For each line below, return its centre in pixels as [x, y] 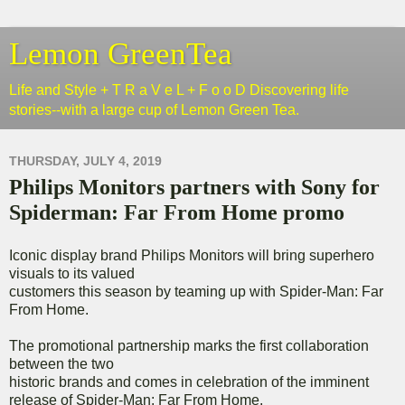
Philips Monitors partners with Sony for [194, 187]
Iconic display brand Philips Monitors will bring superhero [192, 256]
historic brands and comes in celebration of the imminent [189, 382]
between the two [61, 364]
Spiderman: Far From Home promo [177, 212]
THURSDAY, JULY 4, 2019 [85, 161]
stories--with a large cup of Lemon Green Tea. [154, 110]
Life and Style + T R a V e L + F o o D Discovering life [179, 90]
